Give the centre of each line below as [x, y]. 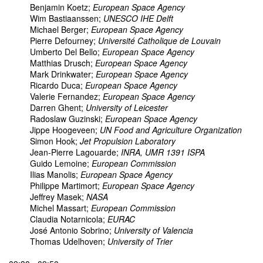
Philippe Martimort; [55, 186]
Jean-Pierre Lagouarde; [65, 152]
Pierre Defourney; [53, 41]
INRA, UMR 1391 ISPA [163, 152]
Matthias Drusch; [52, 63]
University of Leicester [127, 108]
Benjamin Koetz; [51, 7]
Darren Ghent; [47, 108]
